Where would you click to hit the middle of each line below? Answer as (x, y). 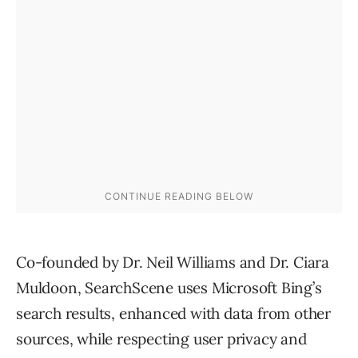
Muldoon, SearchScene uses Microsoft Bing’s (169, 288)
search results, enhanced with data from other (173, 314)
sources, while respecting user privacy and (161, 339)
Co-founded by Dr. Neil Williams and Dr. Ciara (173, 263)
